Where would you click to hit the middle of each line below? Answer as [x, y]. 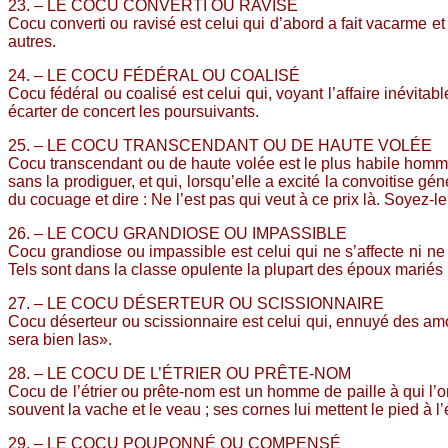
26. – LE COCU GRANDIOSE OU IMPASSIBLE [177, 233]
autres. [32, 41]
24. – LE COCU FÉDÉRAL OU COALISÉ [154, 75]
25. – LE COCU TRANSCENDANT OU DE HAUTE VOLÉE [220, 145]
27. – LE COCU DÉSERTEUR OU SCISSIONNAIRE [196, 303]
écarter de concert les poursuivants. [133, 111]
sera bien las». [60, 339]
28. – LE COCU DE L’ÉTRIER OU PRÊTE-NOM [179, 373]
